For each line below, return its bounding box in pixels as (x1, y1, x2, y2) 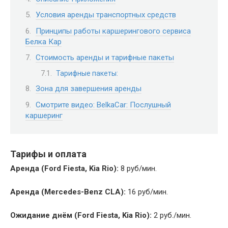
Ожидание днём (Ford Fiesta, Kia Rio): (10, 211, 152, 220)
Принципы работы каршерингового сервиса (36, 26, 191, 36)
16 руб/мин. (126, 187, 168, 197)
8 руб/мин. (119, 164, 157, 174)
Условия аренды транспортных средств (36, 10, 176, 20)
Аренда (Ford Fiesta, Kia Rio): (10, 164, 119, 174)
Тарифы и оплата (10, 149, 87, 160)
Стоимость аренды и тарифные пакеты (36, 53, 174, 63)
